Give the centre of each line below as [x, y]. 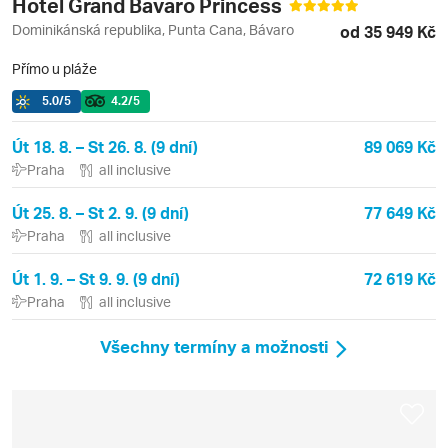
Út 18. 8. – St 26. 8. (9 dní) [105, 146]
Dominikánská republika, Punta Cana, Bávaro [153, 29]
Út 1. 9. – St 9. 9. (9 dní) [96, 278]
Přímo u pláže [54, 68]
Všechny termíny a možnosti [214, 346]
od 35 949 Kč [388, 31]
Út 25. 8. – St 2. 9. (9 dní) [100, 212]
